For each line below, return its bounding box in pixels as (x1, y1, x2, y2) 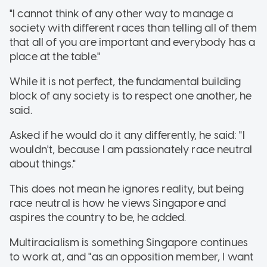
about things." (10, 157, 76, 170)
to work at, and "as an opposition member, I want (10, 250, 254, 263)
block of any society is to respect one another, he (10, 89, 252, 103)
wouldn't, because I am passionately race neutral (10, 142, 253, 156)
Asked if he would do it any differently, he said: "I (10, 128, 245, 142)
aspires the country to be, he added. (10, 210, 187, 224)
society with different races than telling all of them (10, 21, 257, 35)
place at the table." (10, 49, 100, 63)
